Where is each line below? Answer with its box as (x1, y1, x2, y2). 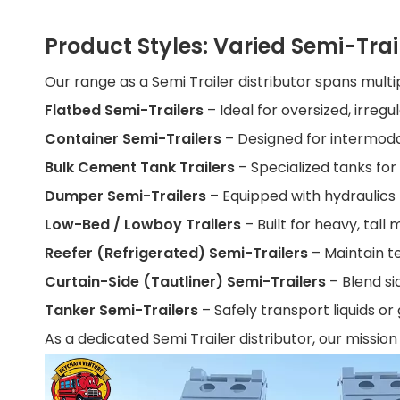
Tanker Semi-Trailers (45, 300, 202, 321)
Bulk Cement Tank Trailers (45, 157, 238, 178)
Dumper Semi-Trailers (45, 186, 210, 206)
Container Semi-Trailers (45, 129, 225, 149)
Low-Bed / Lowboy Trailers (45, 214, 245, 235)
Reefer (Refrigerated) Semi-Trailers (45, 243, 308, 263)
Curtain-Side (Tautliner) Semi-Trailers (45, 271, 326, 292)
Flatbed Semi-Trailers (45, 100, 207, 121)
